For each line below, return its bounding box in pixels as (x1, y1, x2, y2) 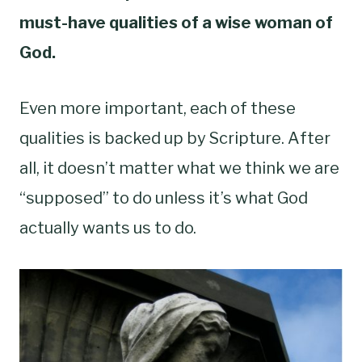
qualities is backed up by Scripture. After (19, 128, 330, 148)
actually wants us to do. (19, 217, 196, 238)
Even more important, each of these (19, 98, 296, 118)
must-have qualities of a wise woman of (19, 12, 333, 32)
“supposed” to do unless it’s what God (19, 187, 308, 208)
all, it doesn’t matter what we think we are (19, 158, 339, 178)
